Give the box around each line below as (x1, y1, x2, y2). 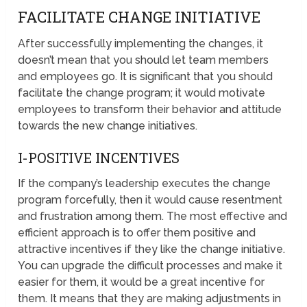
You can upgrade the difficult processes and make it (18, 259, 283, 273)
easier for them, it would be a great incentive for (18, 275, 265, 289)
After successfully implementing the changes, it (18, 37, 264, 51)
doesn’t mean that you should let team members (18, 53, 269, 67)
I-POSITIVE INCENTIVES (18, 149, 180, 167)
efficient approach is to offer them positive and (18, 226, 256, 240)
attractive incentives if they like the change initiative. (18, 243, 286, 256)
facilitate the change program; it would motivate (18, 86, 266, 100)
